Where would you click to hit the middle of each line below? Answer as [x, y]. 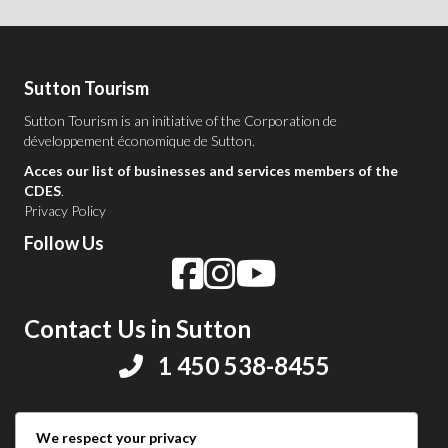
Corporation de [290, 120]
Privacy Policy [65, 210]
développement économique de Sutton [138, 140]
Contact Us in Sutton [137, 328]
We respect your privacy [116, 437]
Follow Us [64, 243]
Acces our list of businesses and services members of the [211, 170]
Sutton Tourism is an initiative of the [134, 120]
